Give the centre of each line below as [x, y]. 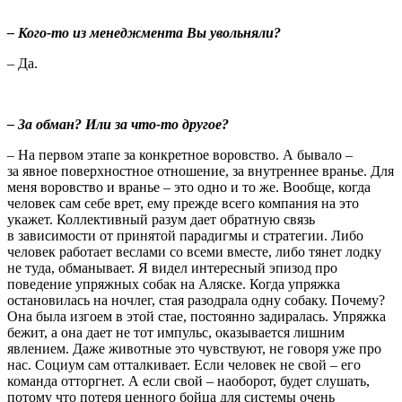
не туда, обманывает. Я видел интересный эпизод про [172, 267]
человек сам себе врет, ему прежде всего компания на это [183, 203]
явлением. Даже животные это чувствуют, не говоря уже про [194, 348]
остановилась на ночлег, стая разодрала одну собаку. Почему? [196, 300]
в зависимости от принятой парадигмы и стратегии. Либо [185, 235]
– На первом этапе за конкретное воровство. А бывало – [180, 154]
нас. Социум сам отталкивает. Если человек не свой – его [184, 364]
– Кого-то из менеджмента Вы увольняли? [144, 32]
